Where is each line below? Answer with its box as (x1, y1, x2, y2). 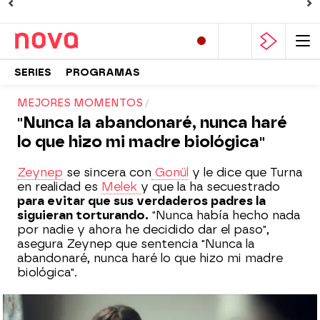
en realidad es (17, 180, 101, 194)
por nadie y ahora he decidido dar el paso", (17, 223, 269, 236)
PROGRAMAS (66, 66, 140, 79)
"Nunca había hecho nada (149, 209, 300, 222)
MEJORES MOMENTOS (17, 97, 143, 109)
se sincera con (63, 166, 151, 179)
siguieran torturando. (17, 209, 149, 222)
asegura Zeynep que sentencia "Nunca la (17, 237, 254, 251)
